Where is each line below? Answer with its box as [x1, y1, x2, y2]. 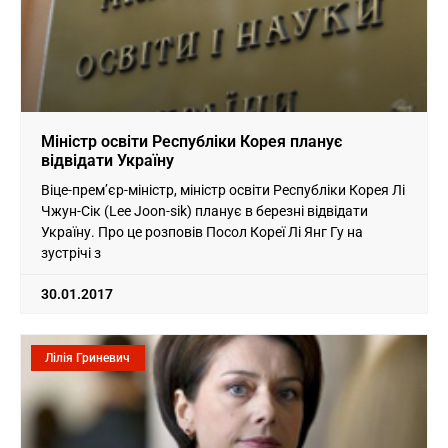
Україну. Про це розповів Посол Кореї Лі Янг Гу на [41, 223, 363, 240]
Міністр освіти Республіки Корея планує [41, 131, 342, 151]
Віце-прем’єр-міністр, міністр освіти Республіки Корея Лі [41, 181, 405, 198]
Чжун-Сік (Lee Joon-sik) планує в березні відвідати [41, 202, 368, 219]
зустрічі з [41, 244, 101, 261]
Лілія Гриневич [45, 350, 131, 365]
